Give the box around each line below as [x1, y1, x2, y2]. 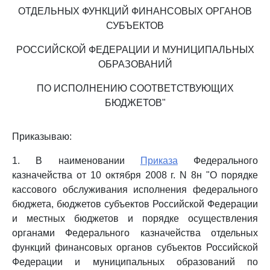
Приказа [140, 155, 178, 166]
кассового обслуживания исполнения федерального [12, 184, 258, 195]
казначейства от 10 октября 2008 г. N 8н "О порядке [12, 170, 258, 180]
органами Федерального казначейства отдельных [12, 228, 258, 238]
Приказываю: [12, 131, 72, 142]
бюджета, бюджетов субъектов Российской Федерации [12, 199, 258, 209]
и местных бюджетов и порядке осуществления [12, 213, 258, 224]
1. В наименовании [12, 155, 140, 166]
